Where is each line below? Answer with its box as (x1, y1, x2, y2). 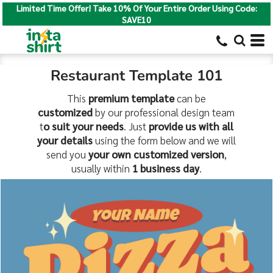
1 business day (132, 161, 199, 175)
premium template (88, 91, 174, 105)
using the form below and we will (92, 133, 236, 147)
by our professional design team (93, 105, 235, 119)
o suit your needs (43, 119, 124, 133)
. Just (123, 119, 149, 133)
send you (46, 147, 88, 161)
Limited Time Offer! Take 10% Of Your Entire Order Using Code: (16, 2, 257, 13)
